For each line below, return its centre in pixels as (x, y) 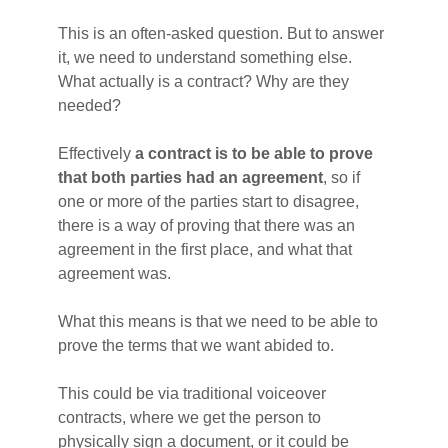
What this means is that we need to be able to (218, 321)
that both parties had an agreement (191, 177)
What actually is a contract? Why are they (204, 81)
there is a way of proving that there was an (207, 225)
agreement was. (115, 273)
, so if (342, 177)
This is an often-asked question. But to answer (221, 33)
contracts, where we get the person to (190, 417)
